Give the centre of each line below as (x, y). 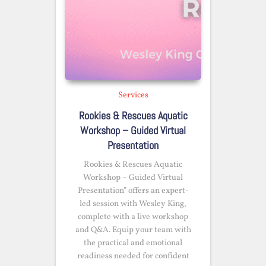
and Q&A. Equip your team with (133, 230)
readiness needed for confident (133, 256)
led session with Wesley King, (133, 204)
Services (133, 95)
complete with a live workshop (133, 217)
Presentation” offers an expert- (133, 191)
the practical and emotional (133, 243)
